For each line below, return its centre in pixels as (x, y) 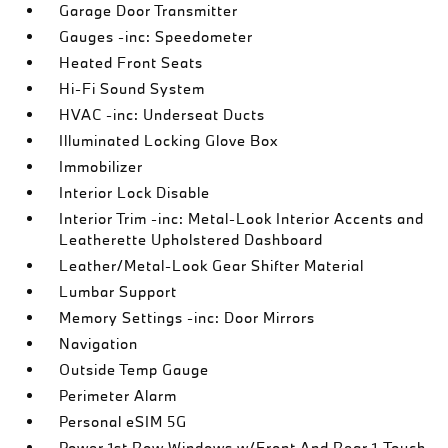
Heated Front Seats (131, 62)
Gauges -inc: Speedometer (156, 36)
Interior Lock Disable (135, 192)
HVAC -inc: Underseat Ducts (162, 114)
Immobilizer (101, 166)
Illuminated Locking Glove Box (169, 140)
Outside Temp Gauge (134, 369)
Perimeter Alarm (118, 395)
